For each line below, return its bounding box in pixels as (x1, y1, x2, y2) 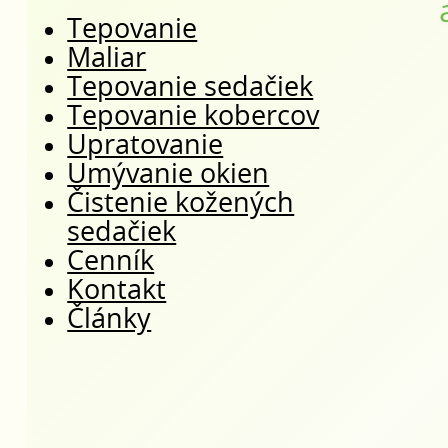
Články (67, 306, 152, 334)
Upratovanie (67, 132, 224, 160)
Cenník (67, 248, 155, 276)
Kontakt (67, 277, 167, 305)
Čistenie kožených (67, 190, 295, 218)
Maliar (67, 45, 147, 73)
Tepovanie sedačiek (67, 74, 314, 102)
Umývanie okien (67, 161, 270, 189)
